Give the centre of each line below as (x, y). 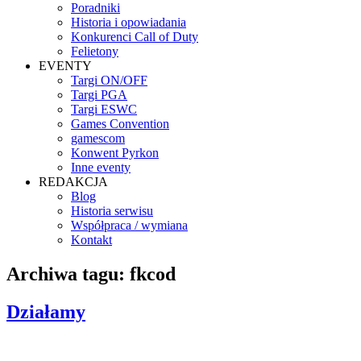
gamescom (98, 138)
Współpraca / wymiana (129, 225)
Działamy (46, 311)
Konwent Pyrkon (115, 153)
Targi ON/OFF (109, 80)
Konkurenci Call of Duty (135, 37)
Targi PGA (99, 95)
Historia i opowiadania (129, 22)
